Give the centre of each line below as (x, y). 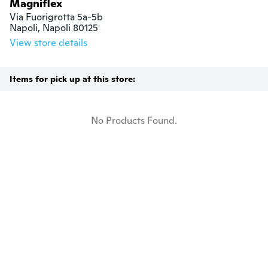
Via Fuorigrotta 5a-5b (56, 17)
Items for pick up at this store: (72, 79)
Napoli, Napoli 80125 (54, 28)
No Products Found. (134, 121)
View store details (48, 43)
